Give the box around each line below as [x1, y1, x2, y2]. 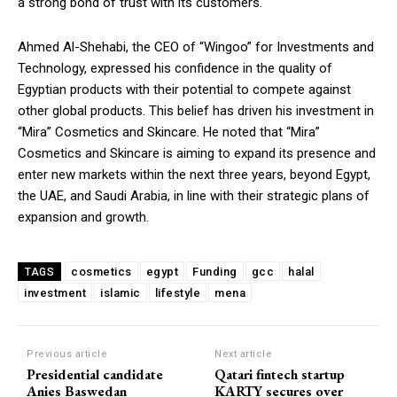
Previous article [27, 347, 107, 360]
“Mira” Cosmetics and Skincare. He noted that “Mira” [18, 123, 320, 140]
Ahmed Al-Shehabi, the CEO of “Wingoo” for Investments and [18, 38, 374, 55]
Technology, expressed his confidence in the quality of [18, 59, 332, 76]
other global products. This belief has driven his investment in [18, 102, 374, 119]
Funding [192, 264, 237, 278]
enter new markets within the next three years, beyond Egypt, [18, 166, 370, 183]
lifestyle [154, 285, 200, 300]
